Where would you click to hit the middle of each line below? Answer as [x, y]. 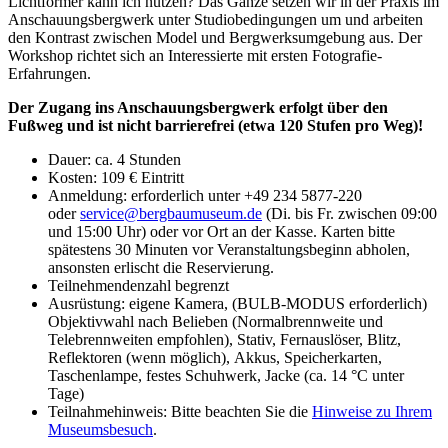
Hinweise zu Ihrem [372, 411]
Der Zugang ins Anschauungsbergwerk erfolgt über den [198, 107]
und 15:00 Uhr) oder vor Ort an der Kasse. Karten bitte [221, 231]
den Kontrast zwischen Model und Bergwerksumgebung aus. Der [215, 37]
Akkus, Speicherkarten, [308, 357]
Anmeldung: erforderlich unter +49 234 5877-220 [205, 195]
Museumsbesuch [100, 429]
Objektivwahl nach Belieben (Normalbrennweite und [215, 321]
